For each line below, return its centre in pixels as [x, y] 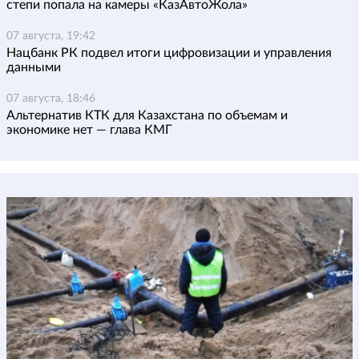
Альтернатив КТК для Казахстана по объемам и [147, 115]
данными [34, 67]
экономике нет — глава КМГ [89, 129]
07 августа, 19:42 [51, 36]
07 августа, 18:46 [51, 98]
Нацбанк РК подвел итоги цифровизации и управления [169, 52]
